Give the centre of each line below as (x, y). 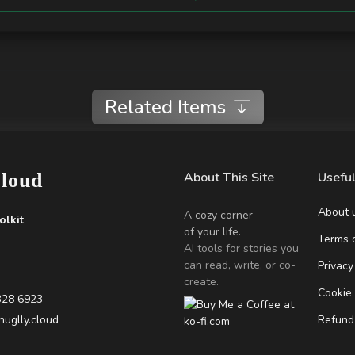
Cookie (335, 293)
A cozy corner (218, 215)
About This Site (229, 177)
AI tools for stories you (241, 248)
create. (201, 282)
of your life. (212, 232)
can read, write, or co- (240, 265)
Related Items (165, 107)
